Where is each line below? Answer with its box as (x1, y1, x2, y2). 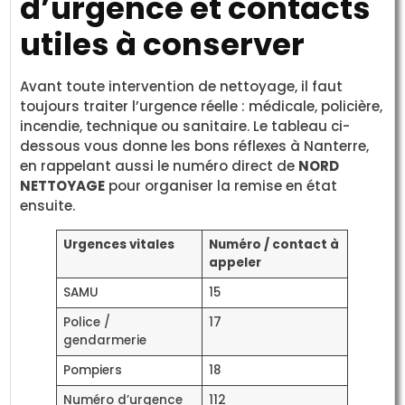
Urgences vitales (62, 235, 174, 253)
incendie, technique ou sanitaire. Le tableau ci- (20, 116, 351, 136)
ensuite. (20, 195, 76, 215)
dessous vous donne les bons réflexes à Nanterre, (20, 136, 370, 155)
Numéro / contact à (208, 235, 339, 253)
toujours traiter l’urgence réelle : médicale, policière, (20, 96, 383, 116)
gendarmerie (62, 331, 146, 349)
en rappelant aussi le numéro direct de (20, 155, 299, 175)
